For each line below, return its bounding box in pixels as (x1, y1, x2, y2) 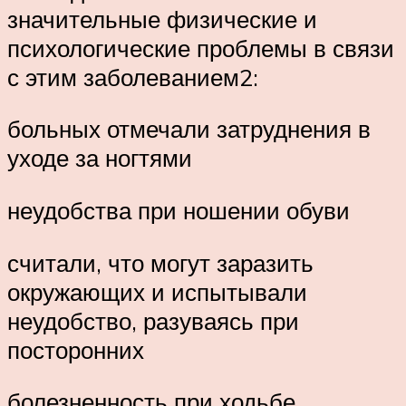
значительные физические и (7, 4, 317, 34)
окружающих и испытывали (7, 276, 307, 306)
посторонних (7, 334, 144, 364)
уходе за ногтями (7, 143, 192, 173)
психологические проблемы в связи (7, 33, 394, 63)
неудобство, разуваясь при (7, 305, 299, 335)
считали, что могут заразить (7, 247, 314, 277)
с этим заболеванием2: (7, 62, 258, 92)
